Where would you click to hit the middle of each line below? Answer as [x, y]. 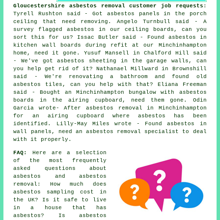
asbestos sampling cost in [60, 192]
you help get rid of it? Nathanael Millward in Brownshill [110, 69]
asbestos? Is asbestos [60, 215]
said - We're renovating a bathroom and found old [110, 76]
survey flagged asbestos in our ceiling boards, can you [110, 29]
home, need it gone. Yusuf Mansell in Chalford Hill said [110, 53]
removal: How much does [60, 184]
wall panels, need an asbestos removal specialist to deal [110, 131]
